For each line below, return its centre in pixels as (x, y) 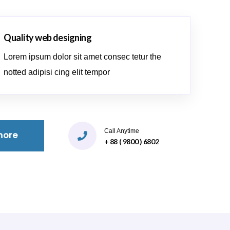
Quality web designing (48, 37)
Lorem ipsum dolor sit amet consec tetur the (83, 56)
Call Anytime (121, 131)
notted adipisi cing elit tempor (57, 72)
